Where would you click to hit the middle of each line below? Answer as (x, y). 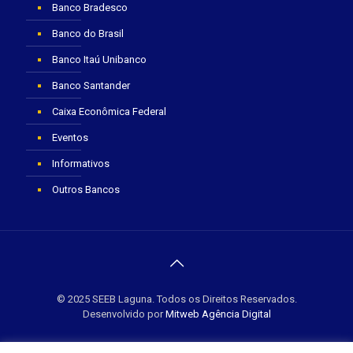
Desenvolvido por (124, 314)
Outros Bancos (86, 189)
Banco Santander (91, 85)
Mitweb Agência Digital (218, 314)
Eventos (70, 137)
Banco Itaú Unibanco (99, 59)
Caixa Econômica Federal (109, 111)
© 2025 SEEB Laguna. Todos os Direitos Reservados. (176, 299)
